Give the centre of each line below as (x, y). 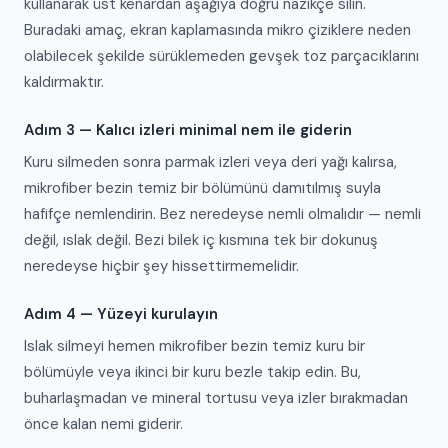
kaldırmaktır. (64, 82)
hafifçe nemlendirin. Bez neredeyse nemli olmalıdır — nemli (222, 214)
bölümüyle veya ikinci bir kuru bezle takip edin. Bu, (192, 372)
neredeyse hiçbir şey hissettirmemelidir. (161, 266)
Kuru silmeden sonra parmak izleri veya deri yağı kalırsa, (210, 162)
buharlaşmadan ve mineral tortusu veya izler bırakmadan (216, 398)
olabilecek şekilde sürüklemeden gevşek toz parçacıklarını (221, 56)
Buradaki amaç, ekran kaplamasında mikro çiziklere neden (217, 30)
